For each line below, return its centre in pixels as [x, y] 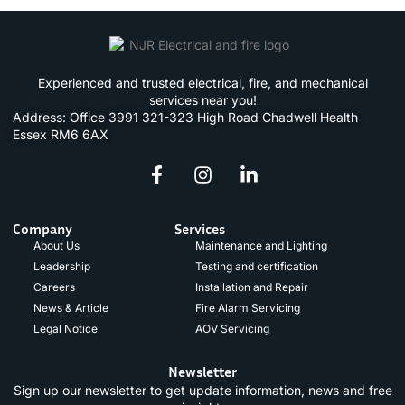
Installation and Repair [251, 287]
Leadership [61, 267]
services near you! [202, 99]
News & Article [71, 308]
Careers [54, 287]
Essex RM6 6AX [61, 134]
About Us [56, 246]
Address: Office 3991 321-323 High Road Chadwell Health [185, 117]
